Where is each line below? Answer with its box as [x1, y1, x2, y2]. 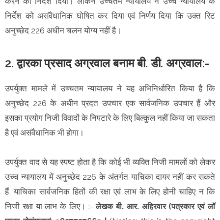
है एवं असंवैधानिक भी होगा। [5, 127, 84, 137]
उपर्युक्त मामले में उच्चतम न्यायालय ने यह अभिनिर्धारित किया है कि [5, 83, 215, 93]
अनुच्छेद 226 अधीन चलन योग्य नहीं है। [5, 25, 121, 35]
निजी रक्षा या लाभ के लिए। [5, 201, 88, 211]
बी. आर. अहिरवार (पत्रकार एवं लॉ [116, 201, 216, 211]
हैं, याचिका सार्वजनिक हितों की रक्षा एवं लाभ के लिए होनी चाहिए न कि [5, 186, 215, 196]
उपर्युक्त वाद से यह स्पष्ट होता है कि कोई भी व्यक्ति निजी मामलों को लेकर [5, 157, 215, 167]
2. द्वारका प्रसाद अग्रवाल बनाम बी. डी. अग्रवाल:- [5, 55, 209, 70]
